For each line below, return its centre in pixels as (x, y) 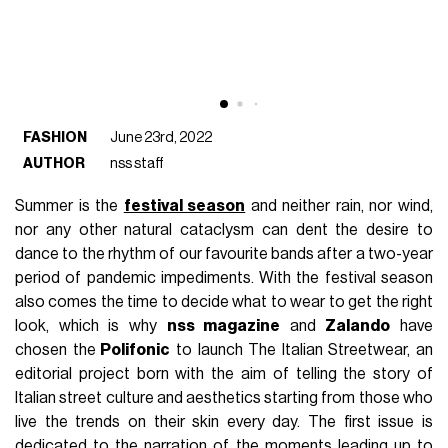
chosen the (55, 349)
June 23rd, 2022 (161, 137)
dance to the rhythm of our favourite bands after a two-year (224, 253)
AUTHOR (54, 163)
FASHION (55, 137)
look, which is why (91, 325)
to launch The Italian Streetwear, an (301, 349)
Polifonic (133, 349)
